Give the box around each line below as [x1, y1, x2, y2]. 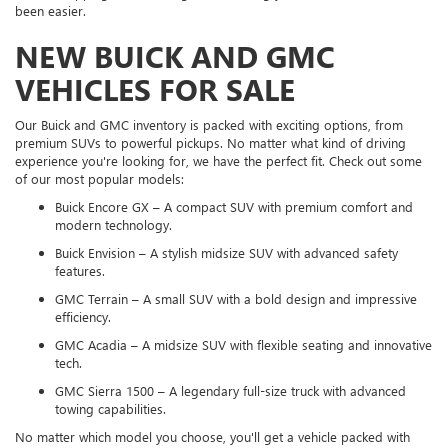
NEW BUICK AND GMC [15, 36, 335, 77]
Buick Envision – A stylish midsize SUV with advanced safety [55, 244, 398, 262]
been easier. [15, 2, 86, 20]
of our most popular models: [15, 170, 184, 188]
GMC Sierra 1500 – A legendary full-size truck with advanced [55, 382, 406, 400]
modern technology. [55, 216, 172, 234]
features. [55, 262, 105, 280]
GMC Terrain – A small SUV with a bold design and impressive [55, 290, 417, 308]
